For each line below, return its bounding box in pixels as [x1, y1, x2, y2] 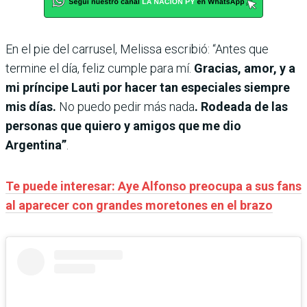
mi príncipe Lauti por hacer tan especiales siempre [5, 79, 290, 95]
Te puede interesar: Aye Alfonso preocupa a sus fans [5, 178, 302, 193]
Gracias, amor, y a [194, 60, 295, 75]
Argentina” [5, 137, 66, 152]
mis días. [5, 99, 56, 114]
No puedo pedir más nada [56, 99, 195, 114]
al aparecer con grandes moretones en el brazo [5, 197, 273, 212]
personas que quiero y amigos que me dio [5, 118, 241, 133]
